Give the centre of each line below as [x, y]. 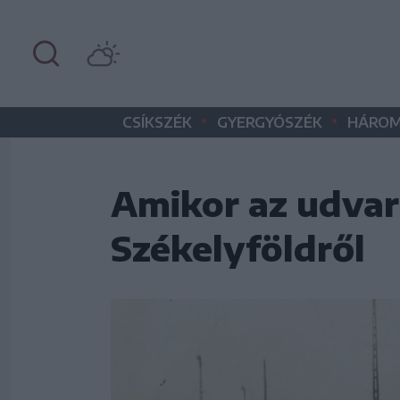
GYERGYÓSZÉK [270, 122]
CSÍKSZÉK [157, 122]
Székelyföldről [238, 248]
